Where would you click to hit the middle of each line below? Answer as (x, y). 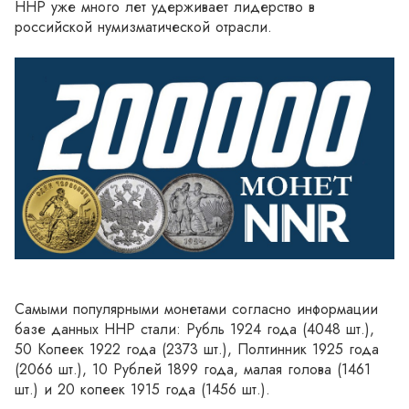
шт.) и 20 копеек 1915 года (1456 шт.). (142, 389)
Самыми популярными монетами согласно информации (196, 309)
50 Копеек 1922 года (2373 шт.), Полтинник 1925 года (197, 349)
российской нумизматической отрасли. (143, 27)
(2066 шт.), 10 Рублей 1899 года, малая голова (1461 (193, 369)
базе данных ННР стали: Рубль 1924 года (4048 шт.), (194, 329)
